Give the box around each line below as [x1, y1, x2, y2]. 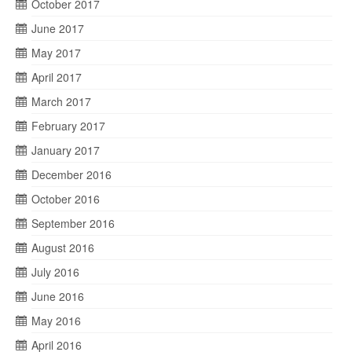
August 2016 [31, 240, 94, 255]
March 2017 [31, 93, 91, 109]
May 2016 [31, 313, 81, 328]
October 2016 [31, 191, 100, 207]
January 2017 [31, 142, 100, 158]
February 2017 [31, 118, 105, 134]
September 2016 [31, 215, 115, 231]
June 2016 [31, 288, 84, 304]
